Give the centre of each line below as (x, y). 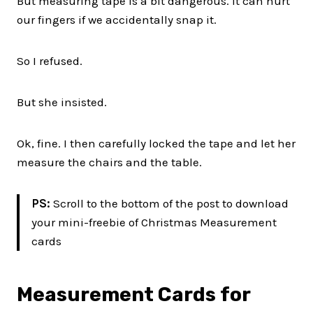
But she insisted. (62, 102)
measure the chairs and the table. (109, 162)
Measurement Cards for (133, 294)
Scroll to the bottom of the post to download (171, 203)
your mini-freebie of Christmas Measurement (154, 222)
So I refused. (50, 60)
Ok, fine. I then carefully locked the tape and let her (156, 143)
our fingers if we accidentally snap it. (117, 19)
